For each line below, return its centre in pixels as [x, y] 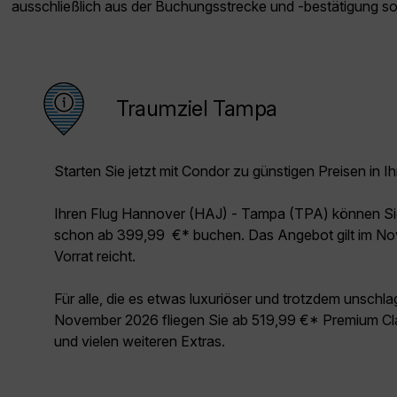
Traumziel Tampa [197, 109]
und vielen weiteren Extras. [140, 342]
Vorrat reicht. [95, 257]
